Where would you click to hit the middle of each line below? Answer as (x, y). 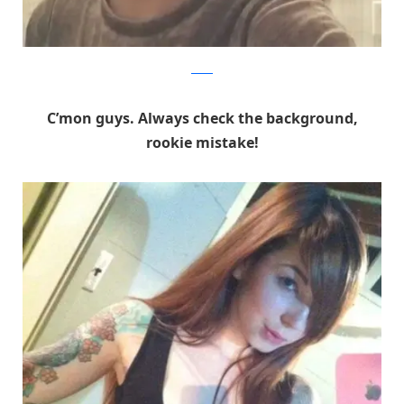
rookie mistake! (202, 142)
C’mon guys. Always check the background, (202, 118)
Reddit (202, 69)
